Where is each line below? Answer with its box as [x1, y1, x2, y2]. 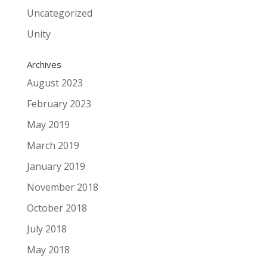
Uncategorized [26, 7, 92, 20]
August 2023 [26, 76, 83, 89]
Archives [26, 58, 61, 70]
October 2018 [26, 201, 87, 215]
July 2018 [26, 222, 67, 235]
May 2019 [26, 118, 70, 131]
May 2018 [26, 243, 70, 256]
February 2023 [26, 97, 91, 110]
